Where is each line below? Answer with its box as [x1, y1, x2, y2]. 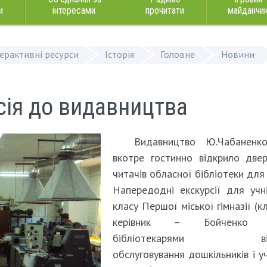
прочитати [145, 5, 184, 16]
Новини [221, 48, 254, 60]
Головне [160, 48, 195, 60]
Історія [105, 48, 134, 60]
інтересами [52, 5, 95, 16]
